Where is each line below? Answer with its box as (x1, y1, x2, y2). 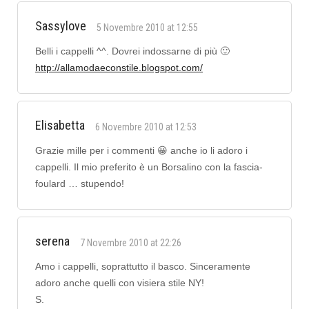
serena (35, 234, 70, 249)
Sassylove (35, 19, 86, 34)
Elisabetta (35, 118, 85, 133)
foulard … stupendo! (35, 178, 124, 190)
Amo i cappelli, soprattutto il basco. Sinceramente (35, 261, 250, 272)
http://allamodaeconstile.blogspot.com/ (35, 62, 203, 74)
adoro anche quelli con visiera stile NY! (35, 277, 204, 289)
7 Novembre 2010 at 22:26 (80, 237, 181, 249)
